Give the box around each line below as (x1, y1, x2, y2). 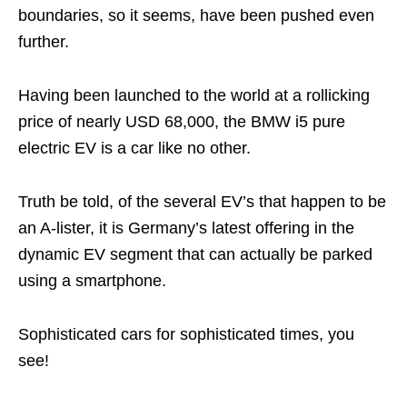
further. (18, 32, 69, 51)
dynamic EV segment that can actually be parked (18, 244, 372, 263)
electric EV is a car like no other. (18, 138, 251, 157)
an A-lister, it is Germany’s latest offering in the (18, 218, 354, 237)
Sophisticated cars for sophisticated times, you (18, 324, 354, 343)
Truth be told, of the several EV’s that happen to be (18, 192, 386, 211)
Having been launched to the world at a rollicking (18, 85, 370, 104)
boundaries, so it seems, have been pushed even (18, 5, 374, 25)
